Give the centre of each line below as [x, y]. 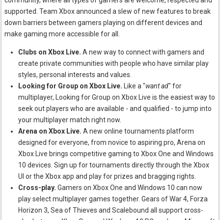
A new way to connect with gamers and [144, 52]
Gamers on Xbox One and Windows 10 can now [130, 188]
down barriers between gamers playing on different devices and [104, 23]
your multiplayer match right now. [70, 120]
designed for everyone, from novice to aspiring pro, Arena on [112, 143]
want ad [157, 86]
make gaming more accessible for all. [62, 34]
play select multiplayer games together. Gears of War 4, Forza [113, 199]
